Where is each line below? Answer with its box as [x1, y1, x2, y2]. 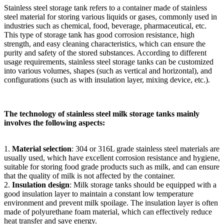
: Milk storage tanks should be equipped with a [69, 180, 216, 189]
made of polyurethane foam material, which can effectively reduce [4, 207, 212, 216]
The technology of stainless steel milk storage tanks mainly [4, 109, 199, 118]
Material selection [12, 144, 71, 153]
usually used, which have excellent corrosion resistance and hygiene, [4, 153, 220, 162]
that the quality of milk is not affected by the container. [4, 171, 175, 180]
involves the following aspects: [4, 118, 105, 127]
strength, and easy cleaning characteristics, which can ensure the [4, 39, 205, 48]
